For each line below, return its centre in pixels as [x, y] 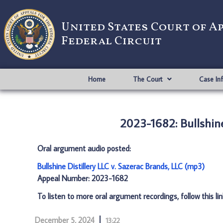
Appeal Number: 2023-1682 [83, 178]
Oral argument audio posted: [84, 148]
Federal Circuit [111, 41]
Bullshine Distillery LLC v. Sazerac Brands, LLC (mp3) [121, 166]
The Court [147, 79]
